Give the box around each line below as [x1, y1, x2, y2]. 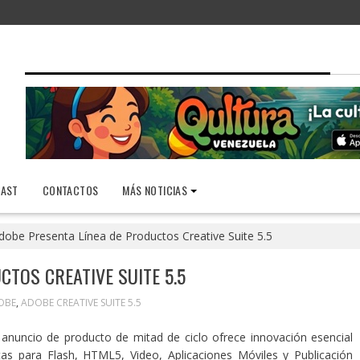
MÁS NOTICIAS [122, 182, 188, 198]
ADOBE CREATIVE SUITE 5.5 [20, 296, 141, 309]
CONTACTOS [42, 182, 99, 198]
